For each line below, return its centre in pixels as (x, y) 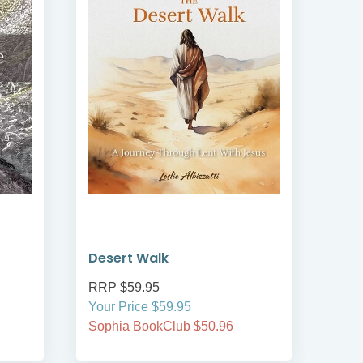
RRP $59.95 (124, 288)
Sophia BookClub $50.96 (161, 327)
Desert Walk (128, 258)
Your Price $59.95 (140, 307)
